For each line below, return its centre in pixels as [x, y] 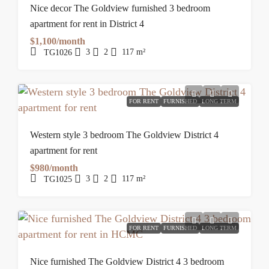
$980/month [54, 168]
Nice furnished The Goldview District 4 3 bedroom [127, 261]
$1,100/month [58, 41]
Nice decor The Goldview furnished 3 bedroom [120, 8]
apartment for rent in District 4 [87, 24]
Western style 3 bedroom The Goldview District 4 [124, 135]
